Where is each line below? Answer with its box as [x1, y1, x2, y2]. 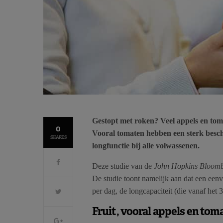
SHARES [50, 134, 67, 141]
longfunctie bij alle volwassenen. [92, 141, 200, 150]
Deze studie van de [92, 162, 154, 171]
